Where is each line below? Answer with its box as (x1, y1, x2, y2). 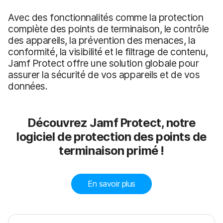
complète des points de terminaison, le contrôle (8, 22, 209, 35)
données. (8, 80, 48, 92)
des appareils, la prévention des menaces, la (8, 34, 196, 46)
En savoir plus (88, 178, 135, 189)
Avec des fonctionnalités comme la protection (8, 11, 204, 23)
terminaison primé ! (59, 143, 164, 158)
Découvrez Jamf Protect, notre (27, 115, 196, 130)
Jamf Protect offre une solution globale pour (8, 57, 199, 69)
